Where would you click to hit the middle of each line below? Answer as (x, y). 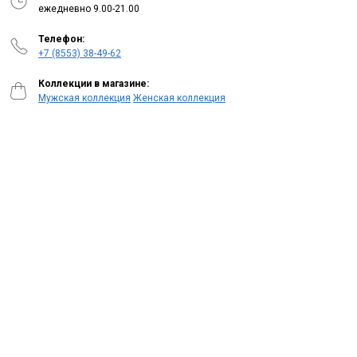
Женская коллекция (179, 98)
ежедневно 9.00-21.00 (89, 9)
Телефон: (61, 39)
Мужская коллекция (84, 98)
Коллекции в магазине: (94, 84)
